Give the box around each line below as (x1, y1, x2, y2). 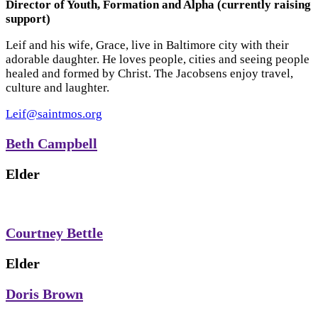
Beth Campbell (6, 136, 97, 151)
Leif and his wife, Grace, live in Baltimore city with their (6, 38, 289, 52)
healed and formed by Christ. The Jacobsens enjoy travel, (6, 66, 293, 80)
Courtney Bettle (6, 225, 103, 241)
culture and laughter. (6, 80, 112, 94)
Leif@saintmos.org (6, 106, 102, 121)
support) (6, 11, 50, 26)
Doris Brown (6, 286, 83, 302)
